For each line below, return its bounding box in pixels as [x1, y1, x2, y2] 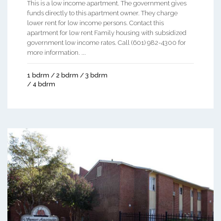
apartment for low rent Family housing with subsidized [27, 29, 186, 37]
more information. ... [27, 49, 86, 57]
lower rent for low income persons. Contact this [27, 19, 164, 27]
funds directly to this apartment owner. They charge [27, 9, 178, 17]
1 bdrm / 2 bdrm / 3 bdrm [27, 72, 108, 79]
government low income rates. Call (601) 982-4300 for [27, 39, 186, 47]
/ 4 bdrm [27, 80, 55, 88]
